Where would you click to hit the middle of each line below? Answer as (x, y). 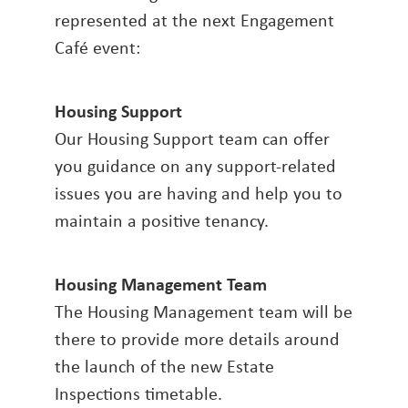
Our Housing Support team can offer (192, 138)
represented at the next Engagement (194, 20)
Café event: (97, 47)
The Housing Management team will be (204, 311)
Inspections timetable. (138, 393)
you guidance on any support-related (195, 166)
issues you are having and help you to (199, 193)
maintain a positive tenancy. (162, 220)
